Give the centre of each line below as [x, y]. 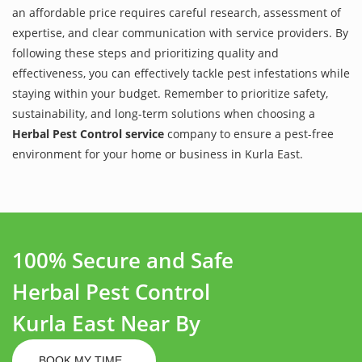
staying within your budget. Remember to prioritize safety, [170, 93]
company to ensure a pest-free [249, 133]
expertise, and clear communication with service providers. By [180, 32]
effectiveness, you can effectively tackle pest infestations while [181, 73]
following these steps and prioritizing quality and [145, 53]
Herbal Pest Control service [88, 133]
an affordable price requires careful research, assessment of [177, 12]
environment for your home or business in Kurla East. [158, 154]
